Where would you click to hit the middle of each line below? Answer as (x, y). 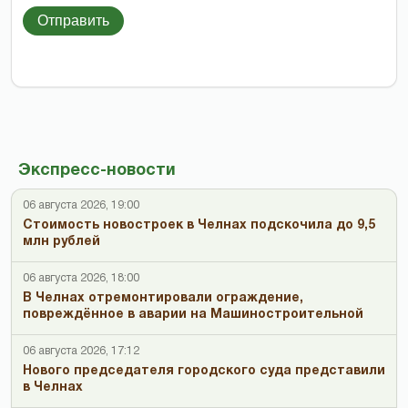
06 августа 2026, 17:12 (81, 351)
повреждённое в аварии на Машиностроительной (193, 314)
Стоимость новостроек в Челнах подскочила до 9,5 (199, 225)
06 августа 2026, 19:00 (81, 205)
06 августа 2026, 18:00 (81, 278)
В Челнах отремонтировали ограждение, (163, 298)
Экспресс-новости (97, 170)
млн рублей (61, 241)
